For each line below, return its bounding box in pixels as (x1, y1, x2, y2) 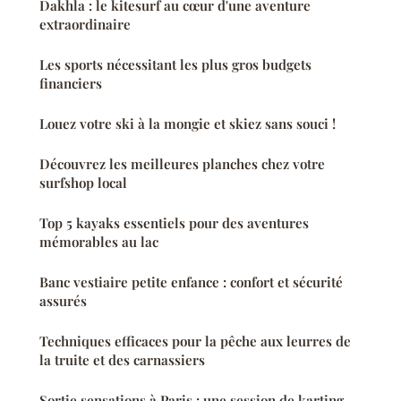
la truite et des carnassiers (39, 350, 205, 369)
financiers (39, 73, 102, 92)
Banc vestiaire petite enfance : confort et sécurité (39, 272, 343, 291)
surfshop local (39, 173, 127, 192)
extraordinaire (39, 14, 131, 33)
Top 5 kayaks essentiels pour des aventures (39, 213, 309, 232)
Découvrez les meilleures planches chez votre (39, 154, 325, 173)
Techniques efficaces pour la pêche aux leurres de (39, 331, 351, 350)
